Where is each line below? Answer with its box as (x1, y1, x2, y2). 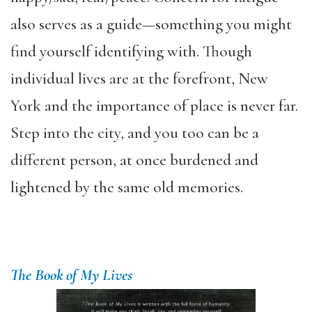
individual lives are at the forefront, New (10, 69, 268, 88)
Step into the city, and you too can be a (10, 123, 259, 143)
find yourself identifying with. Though (10, 42, 252, 61)
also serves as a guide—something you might (10, 15, 292, 34)
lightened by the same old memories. (10, 178, 243, 197)
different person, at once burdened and (10, 150, 258, 170)
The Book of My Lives (10, 265, 132, 285)
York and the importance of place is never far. (10, 96, 298, 116)
